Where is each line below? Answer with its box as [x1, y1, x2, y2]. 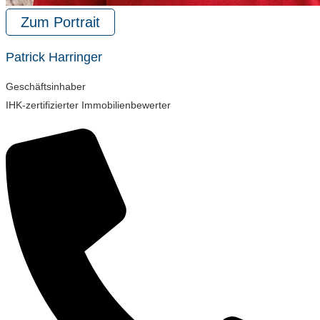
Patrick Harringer [6, 49, 102, 64]
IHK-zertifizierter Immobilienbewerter [6, 99, 171, 111]
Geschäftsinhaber [6, 81, 86, 93]
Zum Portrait [21, 14, 100, 30]
